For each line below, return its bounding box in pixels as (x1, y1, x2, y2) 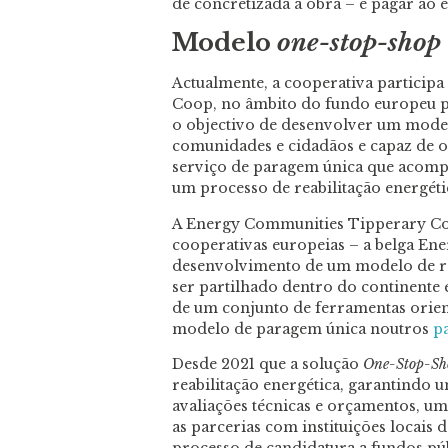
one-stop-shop (277, 28, 441, 58)
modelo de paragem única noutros (172, 319, 433, 338)
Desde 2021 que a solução (172, 354, 363, 373)
